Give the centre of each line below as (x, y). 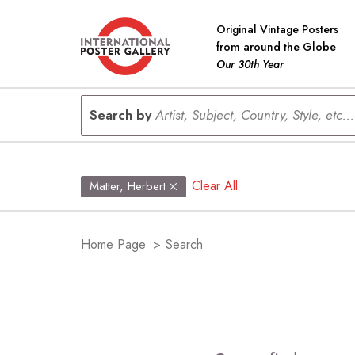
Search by (122, 115)
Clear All (215, 186)
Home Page (113, 244)
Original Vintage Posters (277, 29)
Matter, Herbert (128, 186)
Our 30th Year (250, 64)
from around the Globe (276, 46)
